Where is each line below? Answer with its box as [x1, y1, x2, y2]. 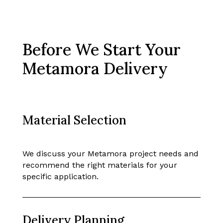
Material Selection [22, 112, 126, 128]
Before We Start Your [22, 39, 181, 60]
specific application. [22, 171, 99, 181]
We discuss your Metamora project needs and [22, 148, 199, 158]
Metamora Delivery [22, 58, 168, 79]
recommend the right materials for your [22, 160, 177, 170]
